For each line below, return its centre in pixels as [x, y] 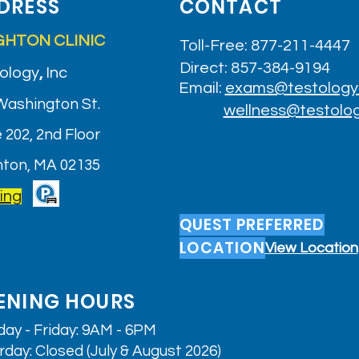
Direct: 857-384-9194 [254, 68]
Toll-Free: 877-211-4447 [264, 46]
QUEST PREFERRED [252, 225]
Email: [202, 88]
